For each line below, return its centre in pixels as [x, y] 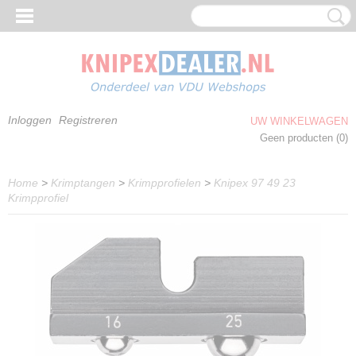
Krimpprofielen [164, 183]
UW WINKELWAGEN [299, 121]
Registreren [88, 120]
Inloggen [30, 120]
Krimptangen [83, 183]
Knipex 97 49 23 [255, 183]
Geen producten [298, 138]
